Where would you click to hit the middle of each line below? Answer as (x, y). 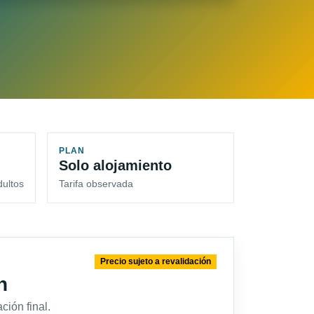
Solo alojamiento (115, 166)
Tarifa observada (96, 184)
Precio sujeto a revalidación (156, 262)
